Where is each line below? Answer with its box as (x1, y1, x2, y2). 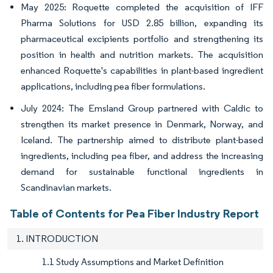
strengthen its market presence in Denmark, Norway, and (21, 118, 263, 130)
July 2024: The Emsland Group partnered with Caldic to (21, 102, 263, 115)
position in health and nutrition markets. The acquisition (21, 49, 263, 61)
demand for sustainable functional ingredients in (21, 166, 263, 178)
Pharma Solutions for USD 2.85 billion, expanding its (21, 17, 263, 29)
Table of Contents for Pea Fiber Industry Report (10, 206, 259, 221)
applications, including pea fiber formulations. (21, 80, 205, 93)
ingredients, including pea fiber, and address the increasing (21, 150, 263, 162)
